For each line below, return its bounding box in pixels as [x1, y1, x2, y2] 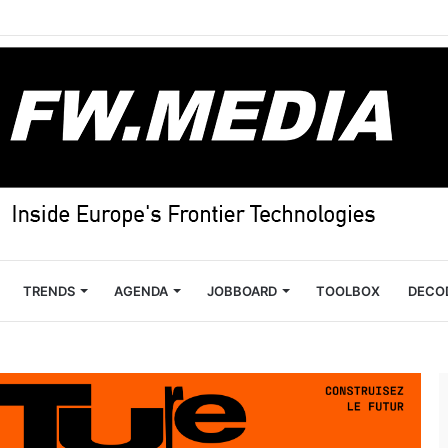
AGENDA [114, 283, 168, 299]
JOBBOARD [207, 283, 277, 299]
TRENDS [23, 283, 75, 299]
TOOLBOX [316, 283, 380, 299]
